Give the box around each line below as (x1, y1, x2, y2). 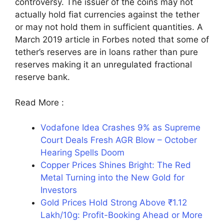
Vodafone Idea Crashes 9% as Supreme (40, 122, 200, 133)
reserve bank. (15, 72, 70, 82)
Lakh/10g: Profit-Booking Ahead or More (40, 210, 202, 220)
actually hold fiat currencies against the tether (15, 9, 199, 20)
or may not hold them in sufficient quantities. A (15, 22, 203, 32)
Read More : (15, 97, 64, 107)
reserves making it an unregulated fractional (15, 59, 192, 70)
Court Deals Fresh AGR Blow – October (40, 135, 197, 145)
